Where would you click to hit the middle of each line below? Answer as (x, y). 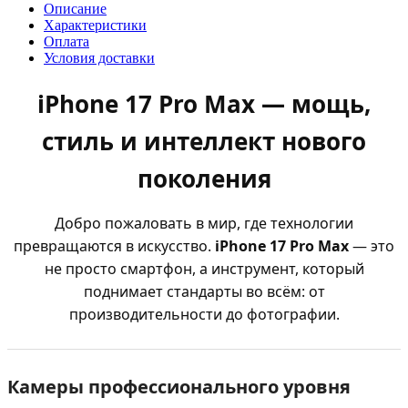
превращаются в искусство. (114, 246)
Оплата (66, 41)
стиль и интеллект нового (204, 142)
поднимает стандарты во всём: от (204, 292)
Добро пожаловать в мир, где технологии (204, 224)
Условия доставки (99, 57)
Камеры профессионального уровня (179, 387)
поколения (204, 179)
